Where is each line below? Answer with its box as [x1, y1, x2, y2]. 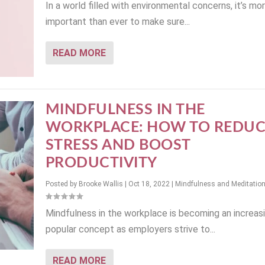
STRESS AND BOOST [45, 138, 191, 153]
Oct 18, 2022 [128, 180, 170, 189]
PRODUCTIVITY [45, 156, 157, 171]
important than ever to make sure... [45, 16, 190, 27]
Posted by [45, 180, 79, 189]
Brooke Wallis [78, 180, 123, 189]
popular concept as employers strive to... [45, 224, 215, 235]
